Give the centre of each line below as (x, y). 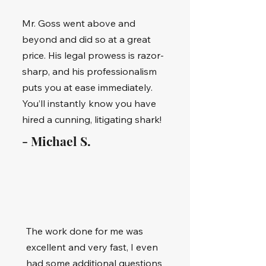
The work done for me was (85, 231)
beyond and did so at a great (86, 39)
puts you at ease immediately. (87, 87)
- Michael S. (56, 141)
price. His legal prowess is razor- (93, 55)
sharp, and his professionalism (89, 71)
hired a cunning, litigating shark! (92, 119)
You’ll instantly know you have (89, 103)
